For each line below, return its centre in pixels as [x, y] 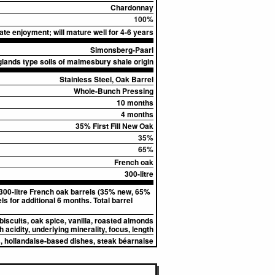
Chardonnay [132, 7]
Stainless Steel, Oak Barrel [107, 79]
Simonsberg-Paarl [122, 50]
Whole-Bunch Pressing [114, 91]
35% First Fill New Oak [114, 126]
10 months [135, 103]
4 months [137, 114]
